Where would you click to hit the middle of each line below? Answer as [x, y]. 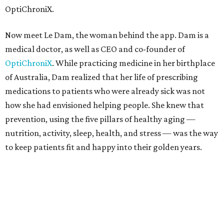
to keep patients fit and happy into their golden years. [103, 147]
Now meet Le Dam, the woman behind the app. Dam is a [107, 35]
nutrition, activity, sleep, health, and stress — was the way [111, 133]
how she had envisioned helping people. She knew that [104, 105]
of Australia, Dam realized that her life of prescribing [101, 77]
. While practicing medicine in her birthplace [133, 63]
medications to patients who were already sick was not [105, 91]
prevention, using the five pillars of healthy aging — [100, 119]
